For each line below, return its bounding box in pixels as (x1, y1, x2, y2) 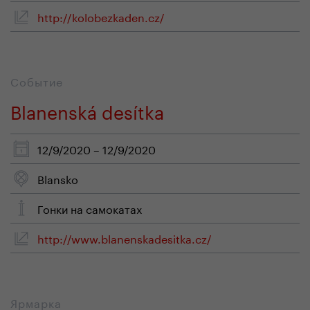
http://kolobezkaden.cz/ (37, 8, 165, 25)
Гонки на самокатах (37, 199, 142, 217)
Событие (10, 72, 63, 89)
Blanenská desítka (10, 95, 164, 124)
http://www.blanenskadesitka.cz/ (37, 229, 212, 246)
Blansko (37, 170, 78, 187)
